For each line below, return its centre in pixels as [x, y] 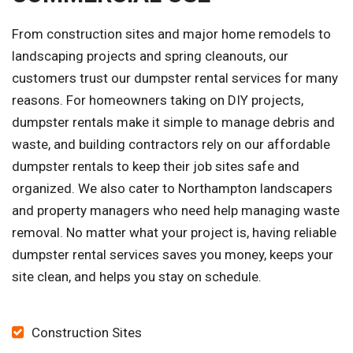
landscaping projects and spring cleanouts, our [150, 56]
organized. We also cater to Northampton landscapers [172, 189]
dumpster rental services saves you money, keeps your [173, 255]
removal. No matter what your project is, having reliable [174, 233]
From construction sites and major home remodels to [171, 34]
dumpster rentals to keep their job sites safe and [156, 167]
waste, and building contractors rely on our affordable [171, 145]
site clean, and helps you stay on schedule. [137, 277]
